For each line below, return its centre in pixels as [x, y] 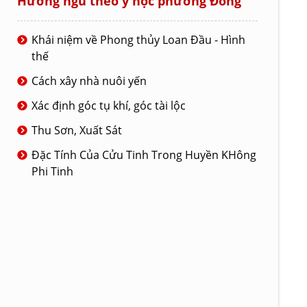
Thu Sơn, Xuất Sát [77, 130]
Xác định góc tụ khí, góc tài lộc [109, 106]
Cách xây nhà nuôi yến [89, 81]
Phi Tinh [52, 171]
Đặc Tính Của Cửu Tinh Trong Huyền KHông [144, 155]
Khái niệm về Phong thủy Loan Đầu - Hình [138, 40]
